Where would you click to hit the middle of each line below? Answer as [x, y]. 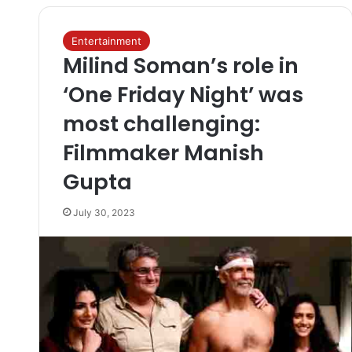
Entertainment [106, 41]
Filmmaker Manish [163, 153]
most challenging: [161, 124]
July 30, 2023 [104, 213]
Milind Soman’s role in [180, 66]
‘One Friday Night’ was [183, 95]
